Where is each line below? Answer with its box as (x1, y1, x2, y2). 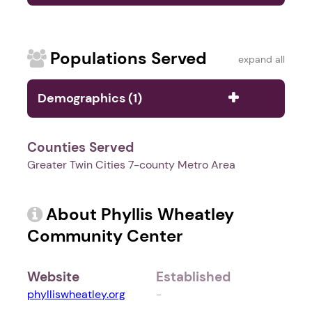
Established (156, 268, 231, 286)
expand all (238, 53, 285, 66)
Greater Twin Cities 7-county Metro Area (27, 157, 235, 173)
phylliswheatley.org (27, 287, 125, 302)
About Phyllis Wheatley (46, 203, 234, 226)
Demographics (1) (38, 90, 142, 107)
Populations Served (50, 47, 207, 70)
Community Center (27, 225, 183, 247)
